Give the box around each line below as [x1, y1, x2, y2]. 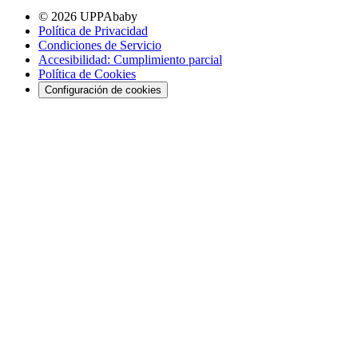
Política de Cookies [38, 66, 136, 81]
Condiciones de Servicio [38, 38, 161, 52]
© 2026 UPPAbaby [38, 9, 137, 23]
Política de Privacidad [38, 23, 148, 38]
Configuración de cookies [45, 83, 161, 96]
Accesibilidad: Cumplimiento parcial [38, 52, 222, 66]
